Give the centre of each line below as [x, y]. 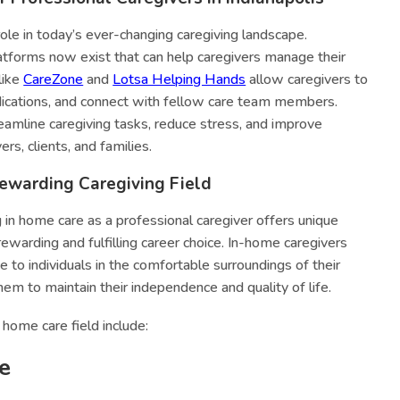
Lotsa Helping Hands [179, 80]
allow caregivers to [307, 80]
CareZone [54, 80]
